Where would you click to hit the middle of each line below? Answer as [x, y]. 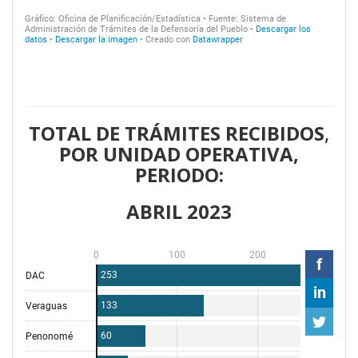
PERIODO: [179, 174]
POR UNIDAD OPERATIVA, [179, 153]
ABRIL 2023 [179, 211]
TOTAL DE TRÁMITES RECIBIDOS [177, 133]
